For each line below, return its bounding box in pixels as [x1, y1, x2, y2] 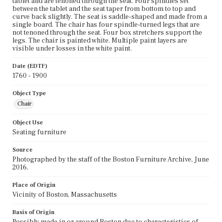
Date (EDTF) [12, 62, 48, 70]
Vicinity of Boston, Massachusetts [12, 190, 117, 199]
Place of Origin [12, 181, 55, 189]
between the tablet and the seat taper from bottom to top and [12, 4, 196, 13]
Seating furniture [12, 127, 66, 137]
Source [12, 146, 33, 154]
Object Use [12, 118, 43, 126]
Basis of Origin [12, 208, 55, 216]
